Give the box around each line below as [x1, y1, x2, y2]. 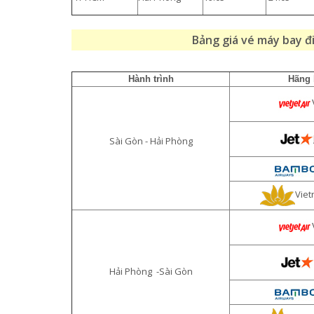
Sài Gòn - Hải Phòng [109, 135, 193, 147]
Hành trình [128, 74, 174, 84]
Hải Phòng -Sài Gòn [109, 265, 193, 278]
